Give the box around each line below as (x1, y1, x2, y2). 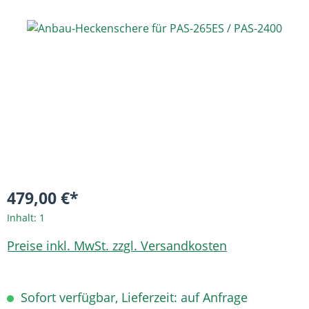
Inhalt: (7, 211, 39, 224)
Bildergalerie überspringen (6, 20, 146, 35)
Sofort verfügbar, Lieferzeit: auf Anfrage (17, 289, 248, 306)
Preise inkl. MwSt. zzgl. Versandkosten (7, 237, 227, 254)
